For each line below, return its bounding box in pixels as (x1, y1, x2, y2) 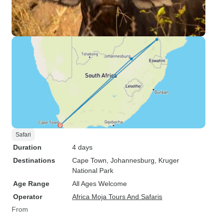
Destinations (13, 156, 55, 164)
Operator (13, 193, 42, 201)
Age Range (13, 180, 49, 187)
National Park (72, 167, 113, 174)
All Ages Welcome (72, 180, 127, 187)
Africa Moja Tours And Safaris (72, 193, 162, 201)
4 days (72, 143, 93, 151)
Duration (13, 143, 42, 151)
